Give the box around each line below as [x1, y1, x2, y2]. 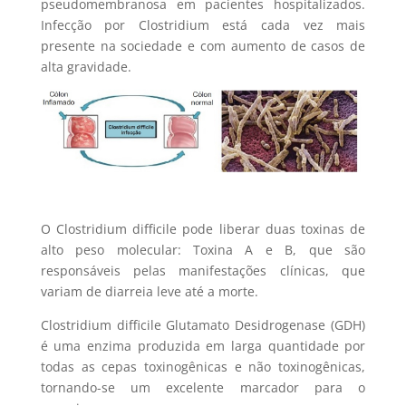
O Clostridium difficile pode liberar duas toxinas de [40, 220, 366, 238]
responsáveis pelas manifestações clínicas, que [40, 262, 366, 280]
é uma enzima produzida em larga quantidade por [40, 337, 366, 355]
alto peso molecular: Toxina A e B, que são [40, 241, 366, 259]
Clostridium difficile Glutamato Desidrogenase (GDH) [40, 316, 366, 334]
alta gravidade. [40, 57, 131, 75]
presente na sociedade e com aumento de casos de [40, 36, 366, 54]
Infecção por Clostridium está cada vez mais [40, 15, 366, 34]
